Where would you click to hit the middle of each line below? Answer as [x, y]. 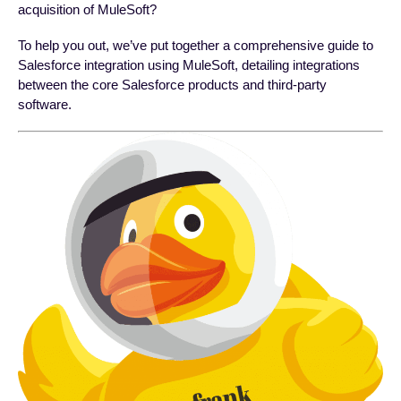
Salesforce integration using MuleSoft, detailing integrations [189, 65]
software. [45, 105]
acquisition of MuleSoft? [87, 10]
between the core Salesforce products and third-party [172, 85]
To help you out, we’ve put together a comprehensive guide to [196, 46]
